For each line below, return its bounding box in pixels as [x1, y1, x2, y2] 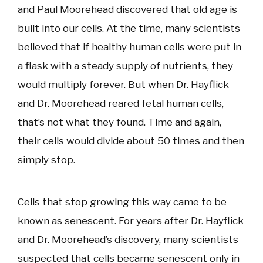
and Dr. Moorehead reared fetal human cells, [18, 97, 224, 109]
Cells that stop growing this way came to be [18, 196, 227, 208]
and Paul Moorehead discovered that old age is [18, 4, 237, 15]
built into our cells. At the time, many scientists [18, 22, 240, 34]
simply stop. [18, 154, 75, 166]
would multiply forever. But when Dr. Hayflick [18, 79, 229, 90]
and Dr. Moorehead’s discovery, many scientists [18, 234, 238, 245]
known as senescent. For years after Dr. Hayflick [18, 215, 244, 227]
